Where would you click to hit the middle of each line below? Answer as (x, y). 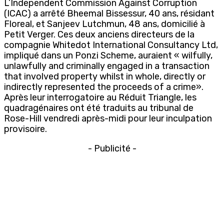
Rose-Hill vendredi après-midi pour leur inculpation (108, 118)
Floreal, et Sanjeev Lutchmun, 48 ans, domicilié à (104, 24)
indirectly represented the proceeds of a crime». (104, 87)
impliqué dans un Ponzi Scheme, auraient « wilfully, (108, 55)
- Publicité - (112, 148)
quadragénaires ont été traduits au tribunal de (99, 108)
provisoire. (25, 129)
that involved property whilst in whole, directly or (105, 76)
